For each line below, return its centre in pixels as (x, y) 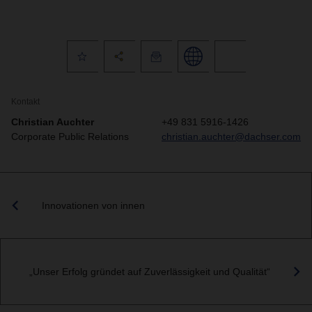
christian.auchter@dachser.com (231, 136)
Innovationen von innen (93, 205)
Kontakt (25, 102)
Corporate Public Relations (70, 136)
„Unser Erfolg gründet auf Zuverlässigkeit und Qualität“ (150, 271)
